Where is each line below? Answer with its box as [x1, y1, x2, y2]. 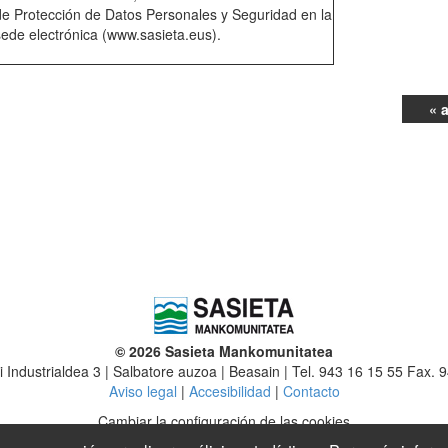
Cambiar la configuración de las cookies [98, 411, 350, 432]
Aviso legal [108, 381, 177, 402]
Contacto [282, 381, 340, 402]
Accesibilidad [188, 381, 271, 402]
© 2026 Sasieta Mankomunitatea [115, 341, 333, 362]
